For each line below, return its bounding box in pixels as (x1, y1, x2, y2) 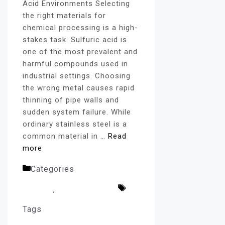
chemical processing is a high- (23, 23, 138, 33)
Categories (31, 164, 77, 174)
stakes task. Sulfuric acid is (23, 35, 127, 45)
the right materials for (23, 11, 106, 21)
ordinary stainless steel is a (23, 120, 127, 129)
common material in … (23, 132, 108, 141)
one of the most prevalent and (23, 47, 138, 57)
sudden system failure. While (23, 107, 131, 117)
